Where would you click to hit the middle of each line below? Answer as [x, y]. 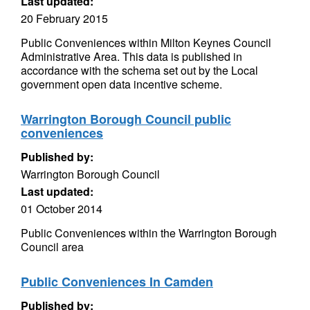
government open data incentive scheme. [121, 84]
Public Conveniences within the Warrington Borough [149, 233]
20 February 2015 [64, 18]
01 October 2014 [62, 209]
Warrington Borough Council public [126, 119]
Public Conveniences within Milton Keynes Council [146, 43]
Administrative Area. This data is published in [131, 56]
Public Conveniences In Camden [117, 282]
